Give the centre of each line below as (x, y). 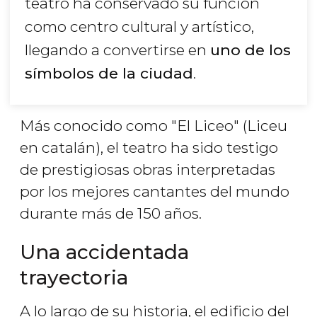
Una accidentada (104, 252)
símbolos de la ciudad (109, 74)
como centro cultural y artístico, (139, 27)
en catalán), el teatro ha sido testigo (149, 148)
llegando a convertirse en (117, 50)
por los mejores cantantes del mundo (155, 192)
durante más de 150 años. (111, 214)
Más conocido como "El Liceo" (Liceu (154, 126)
